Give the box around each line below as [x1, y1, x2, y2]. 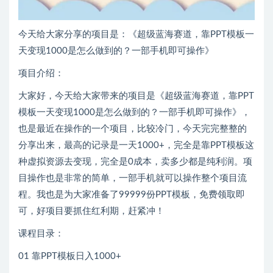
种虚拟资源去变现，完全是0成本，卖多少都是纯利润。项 [18, 157, 252, 167]
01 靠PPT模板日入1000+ [18, 252, 121, 261]
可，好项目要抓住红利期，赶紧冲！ [18, 207, 165, 216]
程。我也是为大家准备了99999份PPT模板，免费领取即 [18, 190, 245, 200]
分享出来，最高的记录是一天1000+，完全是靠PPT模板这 [18, 141, 254, 151]
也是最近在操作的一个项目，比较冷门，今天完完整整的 [18, 124, 247, 134]
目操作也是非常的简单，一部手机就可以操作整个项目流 [18, 174, 247, 183]
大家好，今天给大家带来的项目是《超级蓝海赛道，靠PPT [18, 91, 254, 101]
